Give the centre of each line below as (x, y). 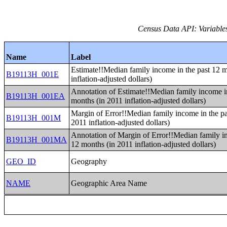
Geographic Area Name (109, 183)
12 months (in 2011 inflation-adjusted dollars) (144, 144)
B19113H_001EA (36, 96)
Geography (89, 161)
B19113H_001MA (37, 140)
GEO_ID (21, 161)
